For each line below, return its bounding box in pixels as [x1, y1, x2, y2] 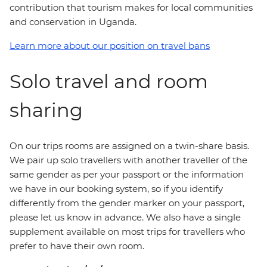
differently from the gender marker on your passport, [10, 197, 244, 209]
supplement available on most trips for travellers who [10, 226, 245, 237]
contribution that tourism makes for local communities [10, 2, 253, 13]
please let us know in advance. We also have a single [10, 212, 241, 223]
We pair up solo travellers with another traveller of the [10, 154, 247, 166]
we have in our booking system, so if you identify [10, 183, 223, 194]
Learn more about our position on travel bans [10, 40, 210, 51]
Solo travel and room [10, 70, 208, 93]
